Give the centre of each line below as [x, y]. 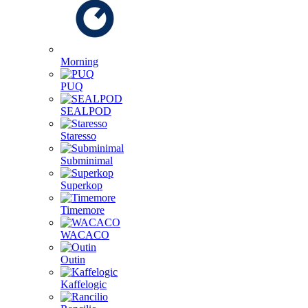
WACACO [85, 235]
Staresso [78, 136]
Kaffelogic [84, 284]
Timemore [82, 210]
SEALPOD [86, 111]
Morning [79, 62]
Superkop [81, 185]
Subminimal [87, 161]
